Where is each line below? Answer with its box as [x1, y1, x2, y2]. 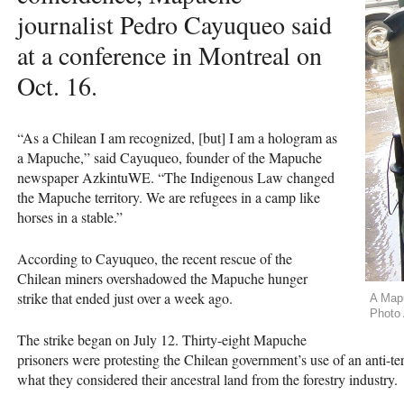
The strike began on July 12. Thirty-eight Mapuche [17, 329, 307, 349]
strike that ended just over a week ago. [17, 288, 233, 308]
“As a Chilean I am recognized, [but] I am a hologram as [17, 127, 337, 147]
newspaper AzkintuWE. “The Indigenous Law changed [17, 167, 335, 187]
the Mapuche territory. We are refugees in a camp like [17, 187, 320, 207]
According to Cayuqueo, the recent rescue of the [17, 248, 292, 268]
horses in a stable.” [17, 207, 123, 226]
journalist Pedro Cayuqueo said [17, 6, 332, 41]
